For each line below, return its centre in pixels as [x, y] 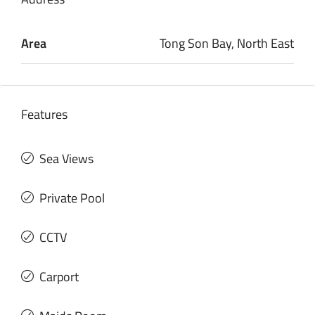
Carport [59, 276]
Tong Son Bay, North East [227, 43]
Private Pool [72, 198]
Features [44, 114]
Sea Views [66, 158]
